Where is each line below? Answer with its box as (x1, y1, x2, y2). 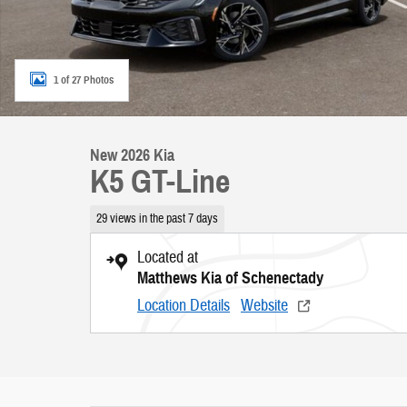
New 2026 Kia (90, 145, 174, 165)
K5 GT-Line (90, 162, 230, 202)
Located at (137, 246, 198, 268)
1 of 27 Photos (54, 73, 114, 86)
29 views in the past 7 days (95, 210, 218, 226)
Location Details (137, 294, 230, 316)
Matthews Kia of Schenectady (137, 267, 323, 288)
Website (241, 294, 288, 316)
